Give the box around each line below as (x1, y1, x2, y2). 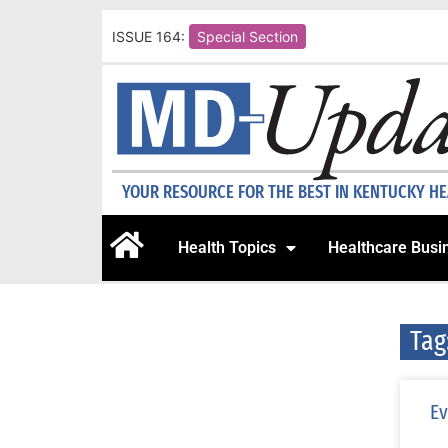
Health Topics (178, 238, 276, 258)
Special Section (197, 27, 298, 45)
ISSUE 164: (112, 27, 185, 45)
